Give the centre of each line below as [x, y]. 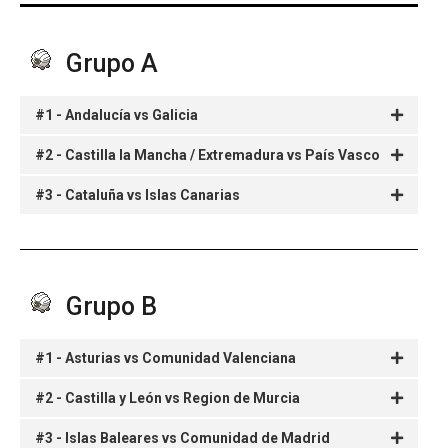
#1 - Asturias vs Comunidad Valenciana [165, 357]
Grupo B [108, 306]
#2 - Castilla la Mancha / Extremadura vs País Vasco [207, 154]
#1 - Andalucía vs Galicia [116, 114]
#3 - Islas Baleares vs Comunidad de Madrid [182, 437]
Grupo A [109, 63]
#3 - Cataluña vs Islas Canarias [137, 194]
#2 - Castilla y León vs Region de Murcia [167, 397]
